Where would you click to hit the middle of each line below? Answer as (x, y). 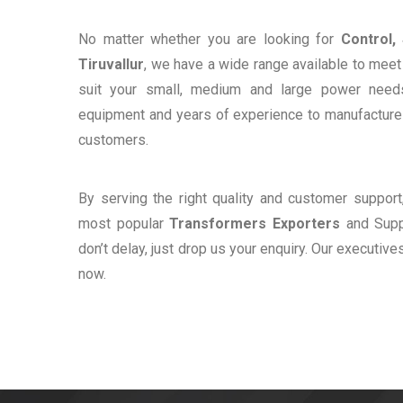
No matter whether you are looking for (210, 40)
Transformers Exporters (255, 224)
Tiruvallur (111, 65)
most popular (124, 224)
